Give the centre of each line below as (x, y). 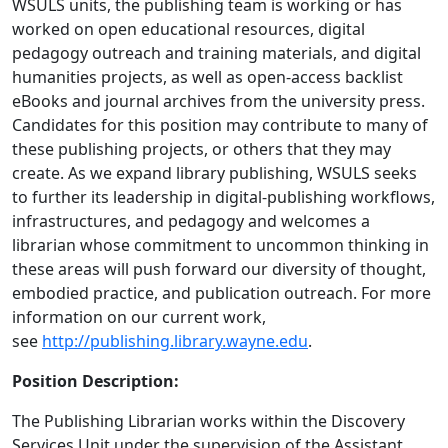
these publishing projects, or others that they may (201, 149)
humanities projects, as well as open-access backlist (207, 77)
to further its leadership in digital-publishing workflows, (223, 197)
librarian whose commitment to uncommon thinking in (220, 245)
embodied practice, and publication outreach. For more (221, 293)
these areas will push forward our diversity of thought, (219, 269)
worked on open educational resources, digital (188, 29)
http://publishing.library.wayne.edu (175, 341)
